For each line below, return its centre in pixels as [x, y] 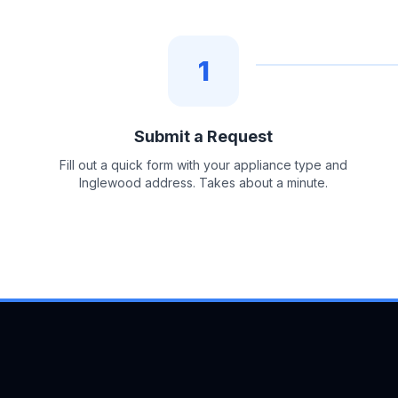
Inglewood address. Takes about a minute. [204, 183]
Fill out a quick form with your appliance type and [204, 165]
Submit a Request [204, 136]
